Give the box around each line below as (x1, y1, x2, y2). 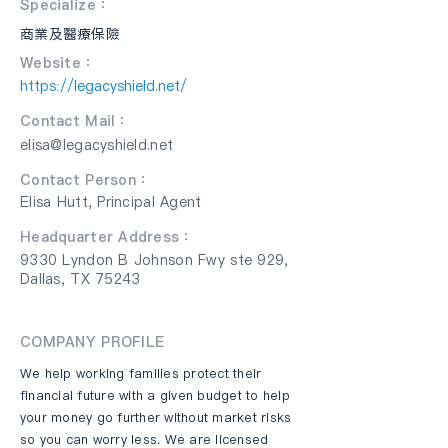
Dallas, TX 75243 (20, 269, 141, 289)
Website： (20, 53, 96, 73)
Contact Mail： (20, 111, 130, 131)
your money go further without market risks (20, 409, 292, 426)
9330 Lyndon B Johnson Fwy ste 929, (20, 250, 289, 270)
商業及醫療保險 (20, 24, 120, 44)
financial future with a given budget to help (20, 387, 290, 404)
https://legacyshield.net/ (20, 76, 187, 96)
